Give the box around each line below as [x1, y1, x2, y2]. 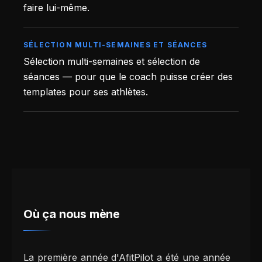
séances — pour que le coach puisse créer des [23, 71, 233, 83]
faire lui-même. [23, 2, 89, 14]
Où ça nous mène [23, 207, 120, 222]
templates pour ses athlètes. [23, 86, 148, 98]
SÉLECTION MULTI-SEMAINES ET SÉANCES [23, 40, 207, 50]
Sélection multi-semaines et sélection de [23, 56, 200, 68]
